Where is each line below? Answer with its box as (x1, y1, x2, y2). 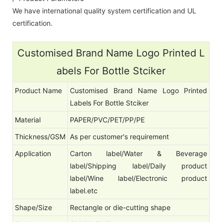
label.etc (70, 186, 98, 195)
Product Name (15, 86, 62, 95)
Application (15, 149, 51, 158)
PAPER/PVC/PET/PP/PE (70, 115, 145, 124)
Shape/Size (15, 203, 52, 212)
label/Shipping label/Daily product (70, 161, 207, 170)
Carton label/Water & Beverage (70, 149, 207, 158)
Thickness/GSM (15, 132, 65, 141)
